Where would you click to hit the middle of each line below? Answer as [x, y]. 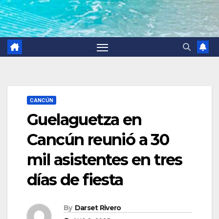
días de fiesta [75, 180]
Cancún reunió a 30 [98, 140]
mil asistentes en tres [105, 160]
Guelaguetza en [84, 120]
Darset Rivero [98, 208]
